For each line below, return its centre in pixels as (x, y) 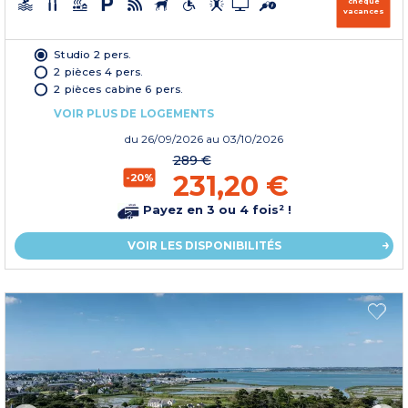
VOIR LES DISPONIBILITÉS (204, 245)
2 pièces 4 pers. (98, 71)
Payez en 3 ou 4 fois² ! (215, 210)
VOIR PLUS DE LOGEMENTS (134, 113)
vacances (363, 10)
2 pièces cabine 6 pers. (118, 88)
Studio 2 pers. (92, 54)
